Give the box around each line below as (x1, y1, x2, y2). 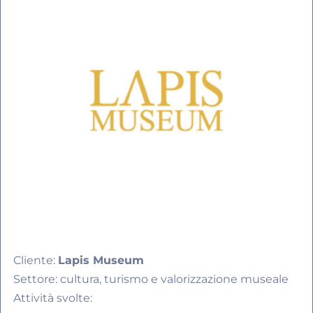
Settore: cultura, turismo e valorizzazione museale (13, 272, 289, 286)
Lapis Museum (58, 254, 144, 268)
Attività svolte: (13, 291, 92, 305)
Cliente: (13, 254, 58, 268)
